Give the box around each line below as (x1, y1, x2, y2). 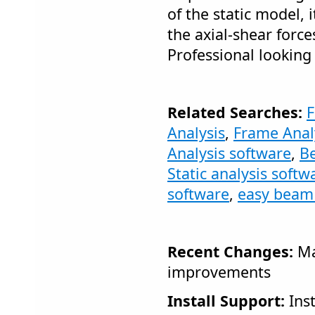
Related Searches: (167, 102, 302, 122)
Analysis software (167, 143, 291, 163)
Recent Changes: (167, 241, 293, 262)
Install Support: (167, 290, 285, 311)
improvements (167, 262, 271, 282)
